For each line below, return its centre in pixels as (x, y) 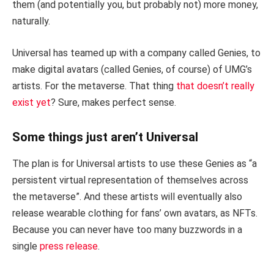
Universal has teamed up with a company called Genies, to (136, 53)
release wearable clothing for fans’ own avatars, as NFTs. (135, 213)
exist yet (31, 102)
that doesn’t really (215, 86)
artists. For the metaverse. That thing (94, 86)
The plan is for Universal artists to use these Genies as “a (135, 164)
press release (69, 246)
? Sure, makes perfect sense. (113, 102)
